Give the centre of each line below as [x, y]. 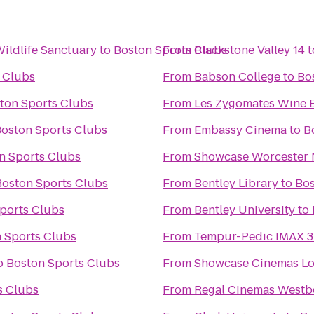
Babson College [237, 77]
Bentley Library [236, 183]
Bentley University [245, 210]
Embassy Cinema [240, 130]
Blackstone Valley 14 [250, 50]
